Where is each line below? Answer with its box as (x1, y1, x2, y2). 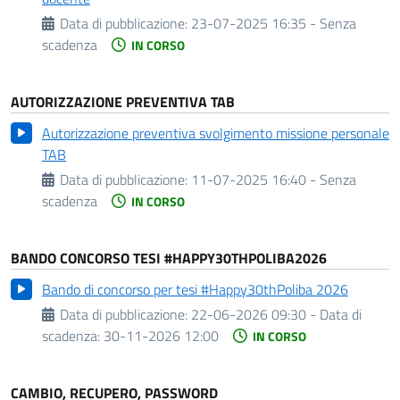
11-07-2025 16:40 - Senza (191, 169, 357, 190)
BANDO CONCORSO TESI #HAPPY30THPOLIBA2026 (11, 247, 327, 269)
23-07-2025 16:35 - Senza (191, 12, 357, 34)
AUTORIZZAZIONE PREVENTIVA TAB (11, 91, 235, 112)
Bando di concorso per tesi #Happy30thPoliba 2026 (42, 279, 348, 300)
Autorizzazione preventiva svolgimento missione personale (42, 122, 389, 144)
